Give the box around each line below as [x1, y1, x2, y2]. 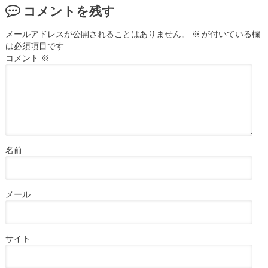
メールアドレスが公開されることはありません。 [5, 29, 190, 39]
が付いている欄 [199, 29, 260, 39]
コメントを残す [23, 3, 115, 19]
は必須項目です [5, 41, 64, 51]
